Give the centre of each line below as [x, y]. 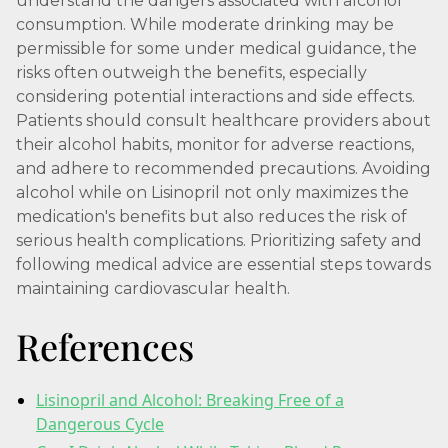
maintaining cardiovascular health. [153, 288]
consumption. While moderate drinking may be [205, 24]
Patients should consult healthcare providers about [223, 120]
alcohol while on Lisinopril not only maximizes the [212, 192]
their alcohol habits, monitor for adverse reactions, [215, 144]
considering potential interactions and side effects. [215, 96]
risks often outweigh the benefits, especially [191, 72]
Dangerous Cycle [100, 424]
